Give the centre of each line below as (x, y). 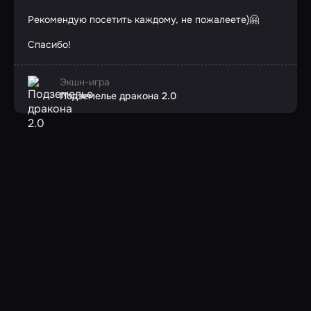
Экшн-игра (85, 82)
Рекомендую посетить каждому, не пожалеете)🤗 (143, 19)
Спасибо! (49, 44)
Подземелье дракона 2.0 (118, 96)
